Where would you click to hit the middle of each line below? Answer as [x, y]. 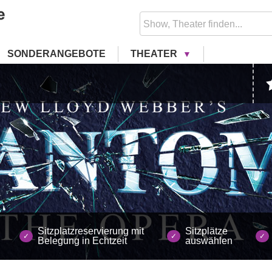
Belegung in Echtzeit [82, 240]
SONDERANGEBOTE [56, 53]
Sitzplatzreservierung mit [90, 231]
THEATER [155, 53]
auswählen [209, 240]
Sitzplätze [207, 231]
